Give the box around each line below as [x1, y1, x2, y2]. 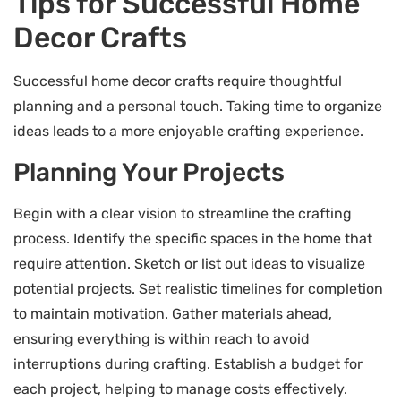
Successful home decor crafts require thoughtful [13, 73, 342, 90]
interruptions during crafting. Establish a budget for [13, 354, 363, 372]
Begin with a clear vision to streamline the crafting [13, 204, 352, 222]
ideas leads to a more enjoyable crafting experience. [13, 123, 363, 141]
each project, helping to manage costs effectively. [13, 380, 347, 397]
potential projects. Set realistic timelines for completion [13, 279, 383, 297]
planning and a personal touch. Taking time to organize [13, 98, 382, 115]
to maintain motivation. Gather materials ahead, [13, 304, 332, 322]
